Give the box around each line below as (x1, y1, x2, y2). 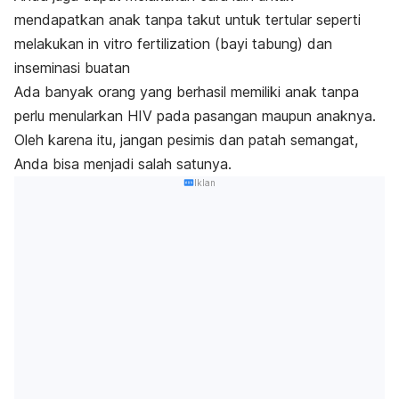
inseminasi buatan (14, 58, 130, 77)
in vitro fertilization (88, 34, 210, 53)
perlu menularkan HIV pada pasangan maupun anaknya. (14, 106, 376, 125)
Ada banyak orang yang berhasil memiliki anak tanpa (14, 82, 359, 101)
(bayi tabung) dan (210, 34, 332, 53)
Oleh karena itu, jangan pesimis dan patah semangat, (14, 130, 358, 149)
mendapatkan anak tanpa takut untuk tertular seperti (14, 10, 361, 28)
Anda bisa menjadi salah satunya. (14, 154, 232, 173)
